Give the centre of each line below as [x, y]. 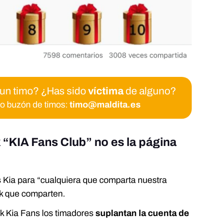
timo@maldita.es [105, 104]
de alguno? [150, 91]
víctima [106, 91]
